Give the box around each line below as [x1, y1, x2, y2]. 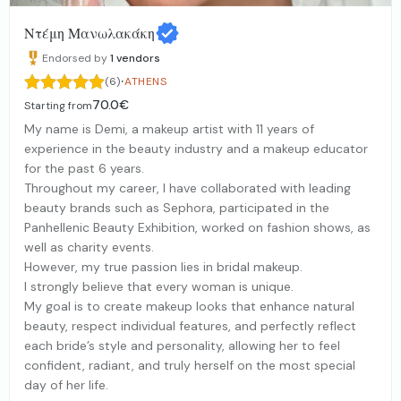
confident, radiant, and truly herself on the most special [24, 357, 355, 374]
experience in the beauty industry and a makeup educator [24, 141, 368, 158]
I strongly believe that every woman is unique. [24, 278, 294, 295]
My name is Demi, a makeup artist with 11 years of [24, 121, 314, 138]
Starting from [24, 98, 92, 114]
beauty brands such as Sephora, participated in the [24, 200, 329, 217]
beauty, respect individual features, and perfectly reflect [24, 318, 356, 335]
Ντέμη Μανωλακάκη [24, 23, 155, 43]
